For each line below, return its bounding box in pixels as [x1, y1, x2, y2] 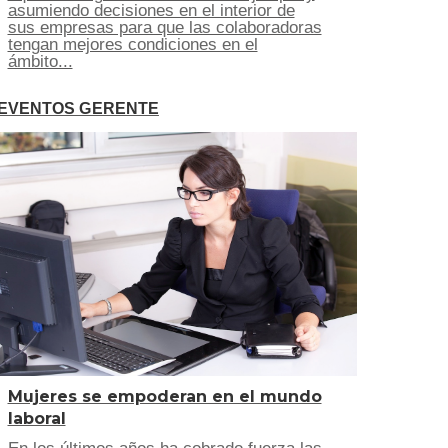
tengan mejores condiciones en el [7, 35, 258, 54]
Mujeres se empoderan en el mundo [7, 387, 322, 406]
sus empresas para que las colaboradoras [7, 18, 322, 37]
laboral [7, 409, 66, 428]
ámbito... [7, 52, 73, 71]
